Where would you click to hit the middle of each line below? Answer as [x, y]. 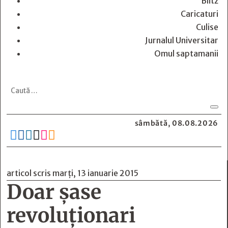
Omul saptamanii [186, 53]
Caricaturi [199, 14]
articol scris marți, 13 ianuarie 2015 [73, 173]
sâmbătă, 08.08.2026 [176, 123]
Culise [207, 27]
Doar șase [54, 192]
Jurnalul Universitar [182, 40]
